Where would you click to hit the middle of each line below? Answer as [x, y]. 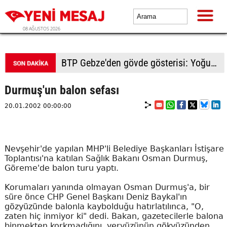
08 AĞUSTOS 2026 [42, 29]
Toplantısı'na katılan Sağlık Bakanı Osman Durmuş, [106, 158]
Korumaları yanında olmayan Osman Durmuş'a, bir [107, 187]
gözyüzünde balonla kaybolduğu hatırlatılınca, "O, [104, 206]
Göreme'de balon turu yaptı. [61, 168]
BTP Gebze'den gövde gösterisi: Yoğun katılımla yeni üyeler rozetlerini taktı [214, 63]
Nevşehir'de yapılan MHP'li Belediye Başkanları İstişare [114, 149]
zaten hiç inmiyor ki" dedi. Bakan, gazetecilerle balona [114, 216]
